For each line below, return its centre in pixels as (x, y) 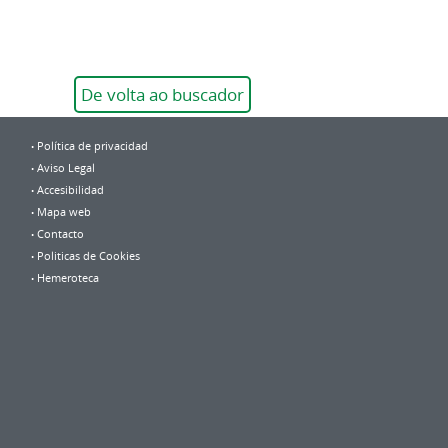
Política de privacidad (93, 146)
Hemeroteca (68, 278)
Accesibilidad (71, 190)
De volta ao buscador (162, 94)
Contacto (61, 234)
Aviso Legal (66, 168)
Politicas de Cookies (89, 256)
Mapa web (64, 212)
